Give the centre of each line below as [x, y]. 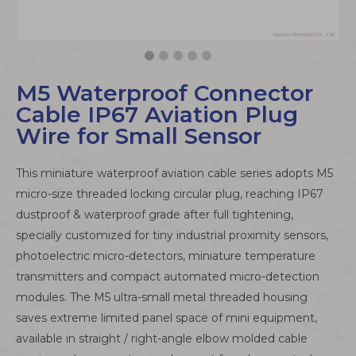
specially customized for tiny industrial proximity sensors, [172, 235]
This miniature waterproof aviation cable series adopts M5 [174, 173]
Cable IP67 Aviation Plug [157, 114]
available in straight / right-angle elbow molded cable [162, 339]
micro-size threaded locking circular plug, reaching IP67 [170, 194]
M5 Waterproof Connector [164, 93]
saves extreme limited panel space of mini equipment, [166, 318]
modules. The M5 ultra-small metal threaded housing [162, 297]
